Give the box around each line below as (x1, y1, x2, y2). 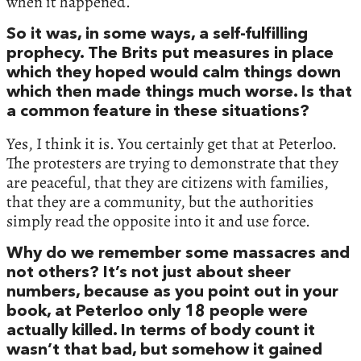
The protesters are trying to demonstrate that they (6, 151, 338, 174)
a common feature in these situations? (6, 103, 309, 120)
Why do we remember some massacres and (6, 245, 350, 262)
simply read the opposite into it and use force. (6, 210, 310, 232)
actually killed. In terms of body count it (6, 322, 315, 339)
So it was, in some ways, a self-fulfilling (6, 26, 308, 43)
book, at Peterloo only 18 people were (6, 303, 308, 320)
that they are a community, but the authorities (6, 190, 313, 213)
